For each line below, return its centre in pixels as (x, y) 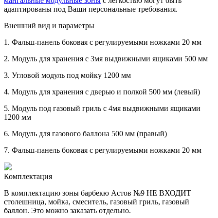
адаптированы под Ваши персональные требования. (91, 9)
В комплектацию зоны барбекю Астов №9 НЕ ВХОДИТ (98, 193)
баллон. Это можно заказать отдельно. (67, 210)
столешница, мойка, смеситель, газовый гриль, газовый (97, 201)
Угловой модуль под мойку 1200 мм (70, 75)
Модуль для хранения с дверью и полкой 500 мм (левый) (105, 91)
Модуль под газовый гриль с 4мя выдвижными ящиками (105, 108)
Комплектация (28, 176)
